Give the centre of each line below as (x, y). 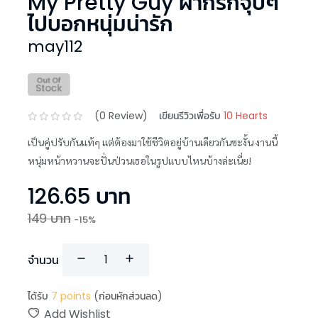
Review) (127, 116)
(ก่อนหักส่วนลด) (128, 296)
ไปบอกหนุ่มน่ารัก (100, 24)
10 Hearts (246, 116)
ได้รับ (38, 296)
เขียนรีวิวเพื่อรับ (190, 116)
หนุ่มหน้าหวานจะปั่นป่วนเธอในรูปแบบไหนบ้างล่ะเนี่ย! (139, 160)
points (74, 296)
